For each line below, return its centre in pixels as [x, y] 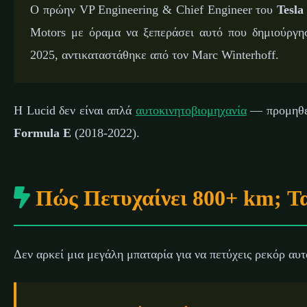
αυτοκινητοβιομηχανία [191, 110]
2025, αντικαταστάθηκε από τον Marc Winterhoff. [155, 54]
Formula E [42, 133]
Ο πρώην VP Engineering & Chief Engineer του [154, 9]
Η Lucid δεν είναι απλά [75, 110]
